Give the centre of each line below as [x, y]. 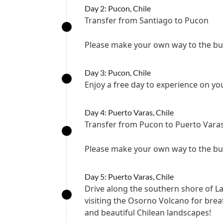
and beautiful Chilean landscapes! [148, 213]
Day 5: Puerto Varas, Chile [129, 176]
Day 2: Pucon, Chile [118, 8]
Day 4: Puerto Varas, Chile [129, 112]
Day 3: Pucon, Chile [118, 72]
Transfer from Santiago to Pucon [147, 20]
